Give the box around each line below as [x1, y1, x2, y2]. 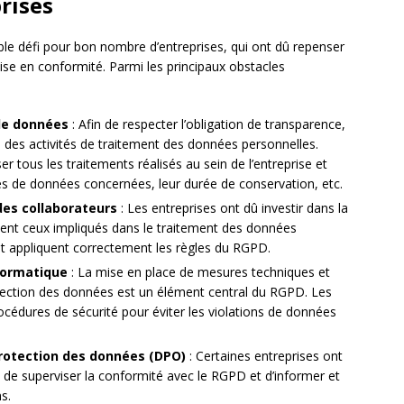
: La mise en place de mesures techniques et [68, 263, 330, 280]
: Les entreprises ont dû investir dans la [117, 199, 348, 216]
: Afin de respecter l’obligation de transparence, [69, 115, 345, 133]
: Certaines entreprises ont [186, 347, 343, 364]
